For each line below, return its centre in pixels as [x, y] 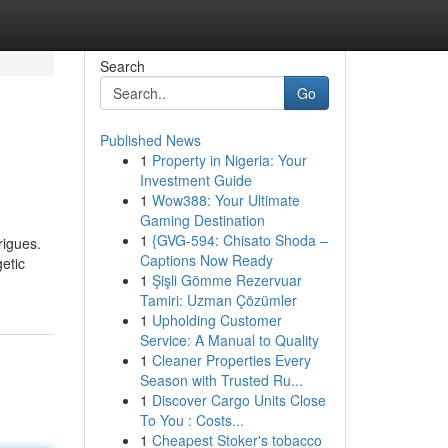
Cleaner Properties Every [231, 360]
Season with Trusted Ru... [221, 380]
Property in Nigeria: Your [229, 160]
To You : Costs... [191, 420]
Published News [150, 140]
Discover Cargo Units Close [238, 400]
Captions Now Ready [206, 260]
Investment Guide [195, 180]
